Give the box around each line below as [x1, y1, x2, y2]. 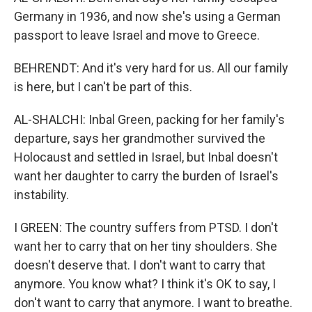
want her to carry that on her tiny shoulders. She [14, 239, 277, 253]
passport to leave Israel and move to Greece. [14, 28, 260, 42]
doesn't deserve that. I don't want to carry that [14, 258, 265, 272]
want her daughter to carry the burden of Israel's [14, 169, 279, 183]
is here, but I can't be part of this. [14, 79, 192, 94]
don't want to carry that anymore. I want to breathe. [14, 295, 292, 310]
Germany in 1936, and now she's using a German [14, 9, 281, 24]
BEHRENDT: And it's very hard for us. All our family [14, 61, 288, 75]
